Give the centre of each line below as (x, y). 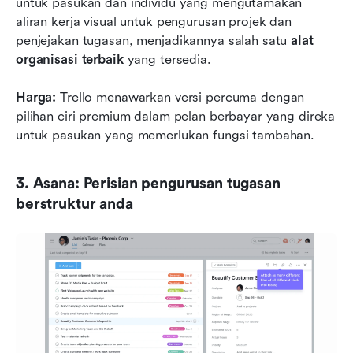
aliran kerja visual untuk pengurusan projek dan (154, 22)
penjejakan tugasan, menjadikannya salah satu (154, 41)
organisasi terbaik (70, 60)
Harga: (38, 98)
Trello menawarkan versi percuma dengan (182, 98)
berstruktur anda (74, 204)
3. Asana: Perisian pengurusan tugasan (148, 184)
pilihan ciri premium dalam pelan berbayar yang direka (176, 117)
